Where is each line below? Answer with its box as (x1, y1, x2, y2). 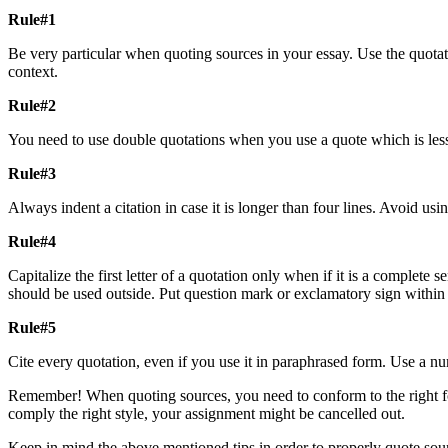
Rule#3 (8, 164, 56, 182)
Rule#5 (8, 318, 56, 336)
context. (8, 62, 58, 80)
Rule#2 (8, 96, 56, 114)
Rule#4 (8, 232, 56, 250)
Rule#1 (8, 10, 56, 28)
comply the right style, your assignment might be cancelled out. (8, 404, 405, 422)
